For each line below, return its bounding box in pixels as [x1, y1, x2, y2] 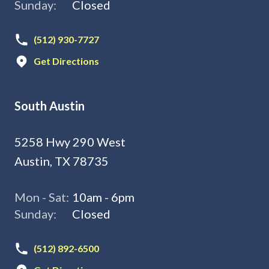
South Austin [14, 98, 85, 113]
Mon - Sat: [14, 190, 69, 204]
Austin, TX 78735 [14, 154, 109, 168]
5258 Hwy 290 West [14, 134, 125, 149]
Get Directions [34, 55, 99, 67]
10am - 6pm [72, 190, 134, 204]
